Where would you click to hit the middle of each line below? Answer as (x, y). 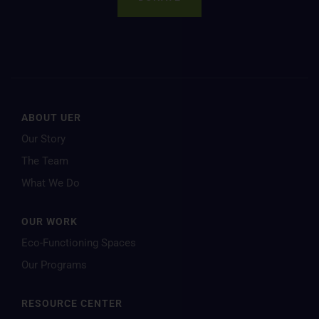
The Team (45, 161)
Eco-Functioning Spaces (79, 243)
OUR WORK (49, 221)
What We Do (51, 183)
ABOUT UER (51, 117)
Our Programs (54, 265)
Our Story (43, 139)
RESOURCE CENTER (72, 303)
